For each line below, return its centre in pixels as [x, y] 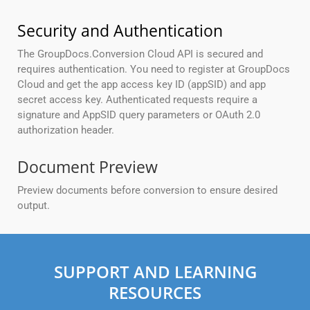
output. [34, 206]
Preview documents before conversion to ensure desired [147, 191]
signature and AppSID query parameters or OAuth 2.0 [139, 115]
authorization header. [66, 130]
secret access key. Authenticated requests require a [137, 100]
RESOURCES [155, 293]
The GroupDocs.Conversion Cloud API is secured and [140, 54]
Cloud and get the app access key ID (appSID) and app [142, 85]
